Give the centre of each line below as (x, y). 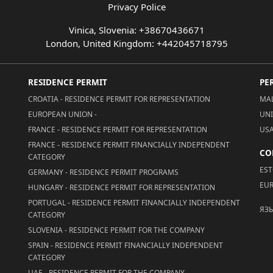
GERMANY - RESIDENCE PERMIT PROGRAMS (103, 172)
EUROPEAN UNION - (62, 114)
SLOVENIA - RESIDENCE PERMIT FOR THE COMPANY (116, 230)
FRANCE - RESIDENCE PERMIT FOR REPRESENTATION (118, 129)
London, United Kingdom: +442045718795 (136, 43)
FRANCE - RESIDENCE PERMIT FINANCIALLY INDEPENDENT (129, 145)
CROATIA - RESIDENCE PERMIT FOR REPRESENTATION (119, 99)
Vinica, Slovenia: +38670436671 (136, 30)
